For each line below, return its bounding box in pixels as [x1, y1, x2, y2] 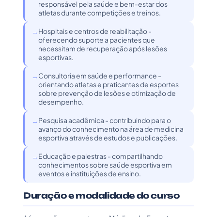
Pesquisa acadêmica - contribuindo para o [38, 116, 171, 124]
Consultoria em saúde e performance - [38, 71, 161, 80]
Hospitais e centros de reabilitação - [38, 27, 152, 35]
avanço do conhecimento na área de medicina [38, 124, 184, 133]
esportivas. [38, 53, 74, 62]
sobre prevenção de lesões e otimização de [38, 89, 176, 97]
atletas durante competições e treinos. [38, 8, 161, 17]
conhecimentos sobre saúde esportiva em [38, 160, 172, 169]
